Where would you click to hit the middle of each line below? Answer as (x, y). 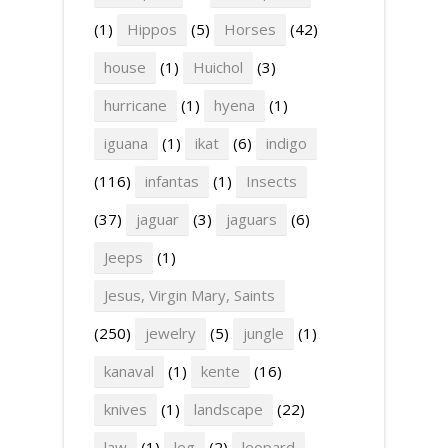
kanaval (129, 371)
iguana (126, 143)
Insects (271, 181)
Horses (250, 29)
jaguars (251, 219)
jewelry (170, 333)
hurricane (135, 105)
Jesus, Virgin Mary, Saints (189, 295)
